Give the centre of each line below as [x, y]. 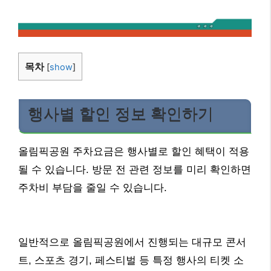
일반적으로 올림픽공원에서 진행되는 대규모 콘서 [132, 242]
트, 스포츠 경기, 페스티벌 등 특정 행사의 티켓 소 [131, 260]
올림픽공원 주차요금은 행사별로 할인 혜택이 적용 [134, 151]
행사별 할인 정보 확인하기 [121, 114]
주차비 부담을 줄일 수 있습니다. [93, 188]
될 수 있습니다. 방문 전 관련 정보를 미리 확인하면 [135, 169]
